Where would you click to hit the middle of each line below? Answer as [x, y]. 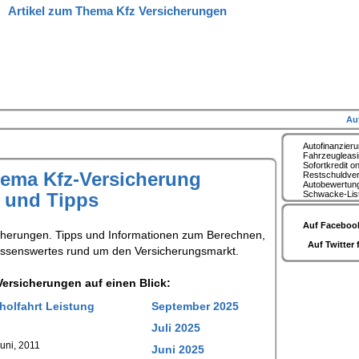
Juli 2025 [176, 328]
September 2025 [195, 306]
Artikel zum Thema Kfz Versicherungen [117, 11]
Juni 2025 [178, 349]
